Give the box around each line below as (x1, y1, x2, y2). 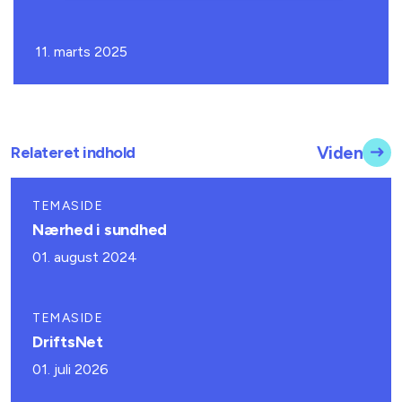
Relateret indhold (11, 142, 135, 162)
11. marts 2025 (35, 43, 128, 60)
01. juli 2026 (32, 361, 109, 378)
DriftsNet (32, 332, 103, 352)
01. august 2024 (32, 249, 138, 266)
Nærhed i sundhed (32, 220, 167, 240)
